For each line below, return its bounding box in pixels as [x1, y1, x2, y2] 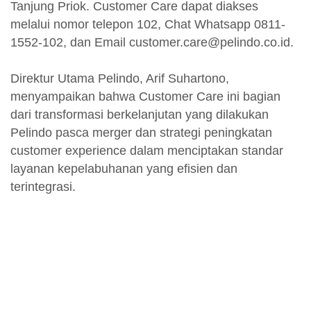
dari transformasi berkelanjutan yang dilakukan [10, 107, 269, 121]
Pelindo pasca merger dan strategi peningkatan [10, 125, 272, 140]
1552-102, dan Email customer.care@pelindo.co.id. [10, 35, 297, 49]
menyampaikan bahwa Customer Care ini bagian [10, 89, 280, 103]
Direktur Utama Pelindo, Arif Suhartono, [10, 71, 229, 85]
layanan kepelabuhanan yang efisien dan [10, 161, 237, 176]
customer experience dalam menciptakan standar [10, 143, 283, 158]
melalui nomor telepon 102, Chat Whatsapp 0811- [10, 17, 285, 31]
